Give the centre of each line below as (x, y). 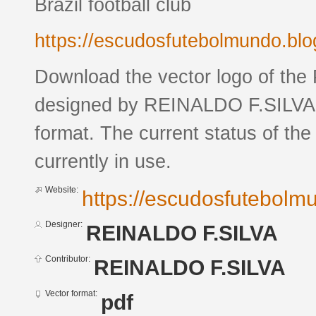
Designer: (64, 225)
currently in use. (103, 162)
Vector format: (71, 294)
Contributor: (68, 259)
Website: (62, 190)
